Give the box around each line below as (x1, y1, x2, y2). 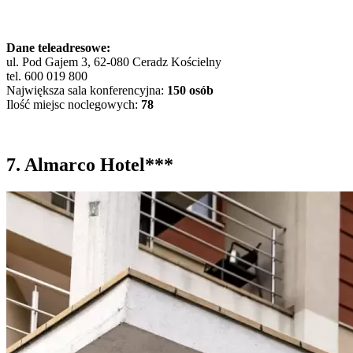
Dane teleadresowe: (6, 40, 110, 54)
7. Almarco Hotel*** (6, 154, 173, 175)
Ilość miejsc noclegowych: (6, 97, 141, 111)
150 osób (167, 83, 214, 97)
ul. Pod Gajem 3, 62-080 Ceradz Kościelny (6, 54, 221, 69)
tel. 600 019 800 (6, 69, 87, 83)
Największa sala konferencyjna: (6, 83, 167, 97)
